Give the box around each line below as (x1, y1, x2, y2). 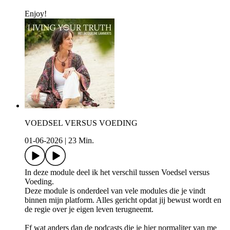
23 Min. (68, 136, 94, 145)
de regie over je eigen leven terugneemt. (25, 205, 154, 214)
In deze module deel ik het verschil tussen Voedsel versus (25, 168, 209, 177)
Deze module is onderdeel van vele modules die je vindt (25, 186, 205, 196)
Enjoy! (25, 9, 47, 18)
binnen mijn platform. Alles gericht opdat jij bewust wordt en (25, 196, 221, 205)
